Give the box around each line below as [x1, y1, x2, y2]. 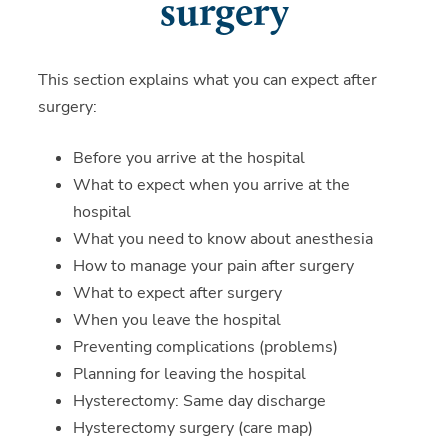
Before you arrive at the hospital [72, 147, 305, 170]
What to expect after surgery [72, 282, 282, 305]
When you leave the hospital [72, 309, 281, 332]
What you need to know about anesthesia [72, 228, 373, 251]
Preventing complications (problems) [72, 336, 338, 359]
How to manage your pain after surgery [72, 255, 354, 278]
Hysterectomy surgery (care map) [72, 417, 313, 440]
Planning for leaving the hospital [72, 363, 306, 386]
